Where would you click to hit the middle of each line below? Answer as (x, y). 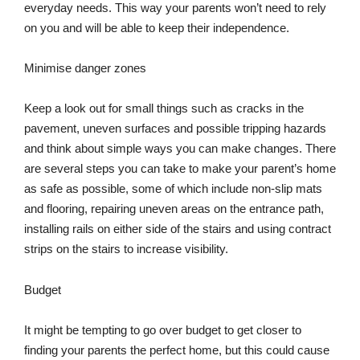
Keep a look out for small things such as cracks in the (164, 108)
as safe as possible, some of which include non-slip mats (173, 189)
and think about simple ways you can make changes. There (180, 149)
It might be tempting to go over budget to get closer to (163, 330)
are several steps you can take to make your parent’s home (180, 169)
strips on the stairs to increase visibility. (126, 249)
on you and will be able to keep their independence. (158, 27)
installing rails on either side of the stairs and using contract (178, 229)
